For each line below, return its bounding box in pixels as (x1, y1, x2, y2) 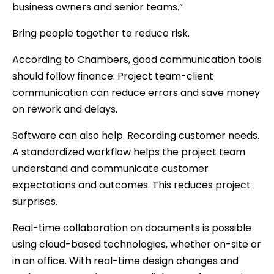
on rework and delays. (12, 102, 117, 116)
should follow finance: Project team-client (12, 68, 213, 83)
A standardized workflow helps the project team (12, 144, 245, 159)
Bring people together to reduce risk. (12, 26, 190, 40)
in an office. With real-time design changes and (12, 253, 239, 268)
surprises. (12, 194, 57, 209)
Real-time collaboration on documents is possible (12, 220, 251, 235)
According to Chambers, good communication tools (12, 52, 262, 67)
